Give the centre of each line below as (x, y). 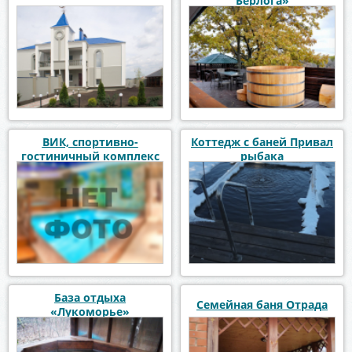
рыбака (262, 156)
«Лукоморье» (90, 311)
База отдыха (90, 297)
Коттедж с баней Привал (262, 141)
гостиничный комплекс (90, 156)
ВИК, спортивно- (90, 141)
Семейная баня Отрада (262, 304)
